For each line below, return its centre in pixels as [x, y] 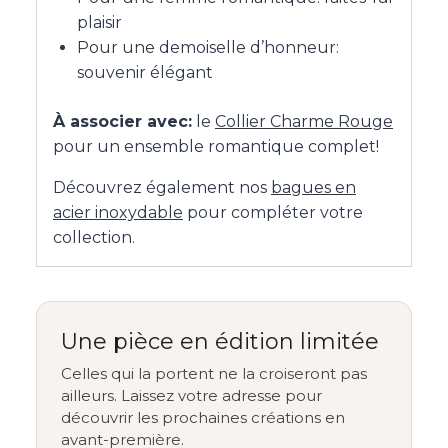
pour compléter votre [273, 213]
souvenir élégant [145, 73]
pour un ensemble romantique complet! [216, 147]
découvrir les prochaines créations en [203, 418]
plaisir [99, 23]
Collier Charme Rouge [304, 122]
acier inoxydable [118, 213]
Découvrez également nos [162, 188]
